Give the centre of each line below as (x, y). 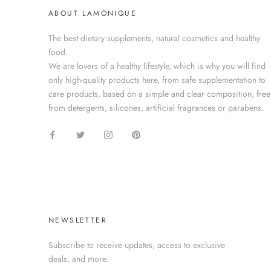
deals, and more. (78, 259)
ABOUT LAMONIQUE (93, 14)
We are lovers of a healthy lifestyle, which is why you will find (157, 66)
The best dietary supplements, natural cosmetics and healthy (154, 38)
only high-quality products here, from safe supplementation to (157, 80)
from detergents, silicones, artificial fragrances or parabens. (156, 108)
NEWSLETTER (78, 220)
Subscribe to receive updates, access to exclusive (137, 245)
